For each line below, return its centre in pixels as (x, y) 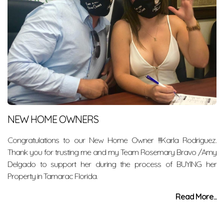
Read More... (196, 196)
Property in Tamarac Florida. (52, 176)
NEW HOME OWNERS (53, 119)
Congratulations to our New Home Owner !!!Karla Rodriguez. (112, 140)
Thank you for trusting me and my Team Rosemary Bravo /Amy (112, 152)
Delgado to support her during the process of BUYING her (112, 164)
